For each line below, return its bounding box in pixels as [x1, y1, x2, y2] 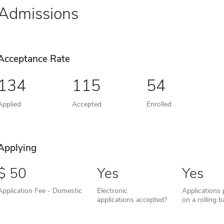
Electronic [96, 185, 127, 196]
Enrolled [146, 99, 171, 109]
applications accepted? [96, 194, 167, 205]
